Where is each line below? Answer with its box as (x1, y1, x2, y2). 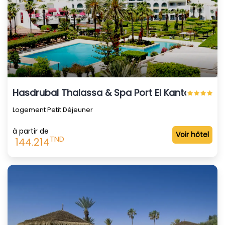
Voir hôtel (176, 129, 209, 140)
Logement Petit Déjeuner (13, 104, 93, 115)
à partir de (13, 126, 49, 136)
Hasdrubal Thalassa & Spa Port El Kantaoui (13, 86, 203, 99)
